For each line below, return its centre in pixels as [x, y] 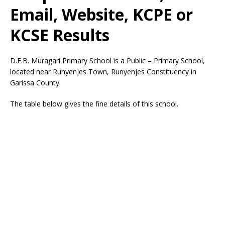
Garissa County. [35, 83]
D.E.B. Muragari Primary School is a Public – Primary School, [107, 61]
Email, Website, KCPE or [101, 14]
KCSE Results [60, 35]
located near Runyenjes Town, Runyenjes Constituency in [103, 72]
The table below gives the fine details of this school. [94, 104]
